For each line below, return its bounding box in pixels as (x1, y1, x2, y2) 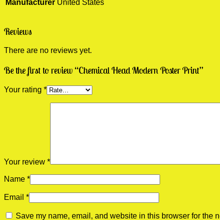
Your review (4, 157, 47, 166)
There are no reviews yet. (4, 46, 92, 55)
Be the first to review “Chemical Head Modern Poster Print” (4, 64, 203, 77)
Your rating (4, 85, 44, 94)
